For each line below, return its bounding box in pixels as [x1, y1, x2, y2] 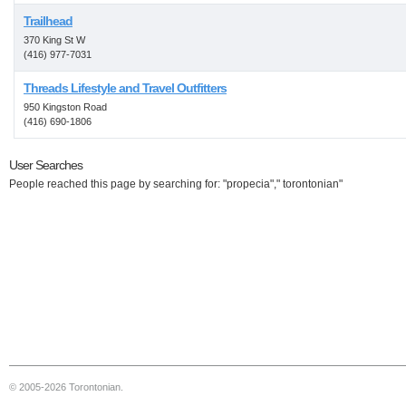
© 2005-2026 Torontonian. [9, 382, 123, 392]
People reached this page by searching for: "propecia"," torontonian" [9, 178, 343, 190]
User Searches [9, 158, 82, 172]
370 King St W [24, 34, 85, 45]
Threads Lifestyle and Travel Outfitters [24, 81, 227, 95]
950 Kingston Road [24, 101, 107, 112]
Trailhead [24, 14, 72, 28]
